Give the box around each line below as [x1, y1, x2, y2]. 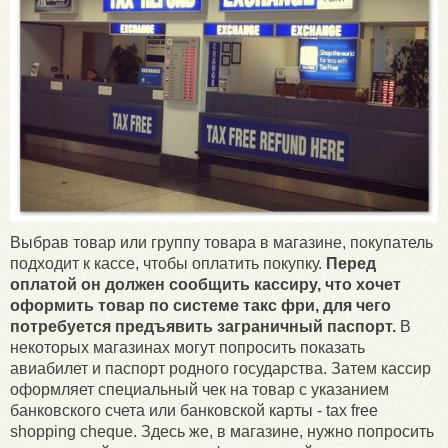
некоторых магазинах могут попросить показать [10, 339, 365, 357]
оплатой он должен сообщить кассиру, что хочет [10, 276, 401, 294]
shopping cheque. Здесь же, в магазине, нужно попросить [10, 423, 434, 441]
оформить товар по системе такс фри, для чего [10, 297, 391, 315]
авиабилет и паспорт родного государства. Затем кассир [10, 360, 431, 378]
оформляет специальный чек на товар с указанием [10, 381, 389, 399]
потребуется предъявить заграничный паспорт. [10, 318, 396, 336]
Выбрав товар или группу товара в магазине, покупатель [10, 234, 433, 252]
